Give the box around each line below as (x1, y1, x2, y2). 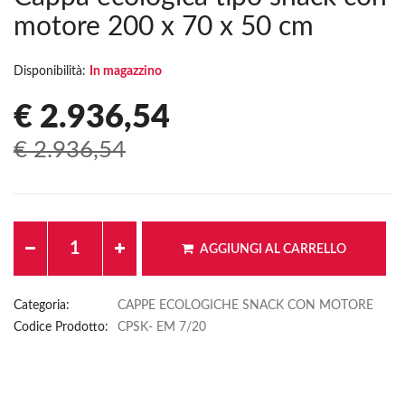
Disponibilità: (14, 65, 89, 79)
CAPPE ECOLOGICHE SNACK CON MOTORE (118, 299, 373, 313)
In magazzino (89, 65, 162, 79)
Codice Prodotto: (14, 321, 108, 334)
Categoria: (14, 299, 70, 313)
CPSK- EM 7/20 (118, 321, 206, 334)
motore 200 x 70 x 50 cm (14, 14, 314, 42)
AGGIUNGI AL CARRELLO (200, 242, 346, 256)
